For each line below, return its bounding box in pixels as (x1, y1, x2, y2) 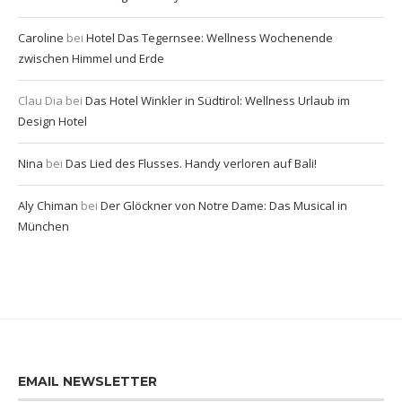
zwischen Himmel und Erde (18, 49, 164, 66)
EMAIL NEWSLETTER (18, 372, 157, 389)
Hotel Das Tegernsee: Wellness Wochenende (86, 29, 333, 46)
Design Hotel (18, 112, 87, 129)
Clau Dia (18, 92, 63, 109)
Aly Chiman (18, 197, 78, 214)
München (18, 217, 69, 234)
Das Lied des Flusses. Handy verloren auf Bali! (66, 154, 317, 171)
